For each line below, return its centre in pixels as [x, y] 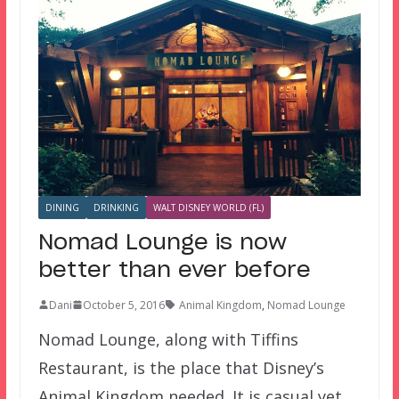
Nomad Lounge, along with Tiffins [168, 339]
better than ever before [174, 270]
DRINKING [116, 207]
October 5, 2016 [123, 305]
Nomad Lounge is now [162, 243]
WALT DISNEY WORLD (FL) [208, 207]
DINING [62, 207]
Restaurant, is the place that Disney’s [181, 367]
